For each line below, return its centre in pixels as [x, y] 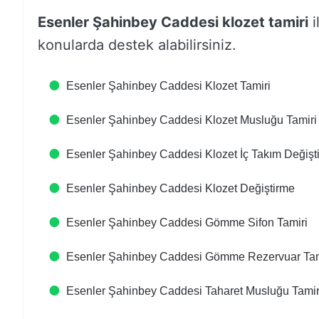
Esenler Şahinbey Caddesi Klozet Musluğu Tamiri [192, 120]
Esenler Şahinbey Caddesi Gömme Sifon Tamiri [187, 223]
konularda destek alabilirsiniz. [137, 45]
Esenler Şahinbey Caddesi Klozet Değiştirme [181, 188]
